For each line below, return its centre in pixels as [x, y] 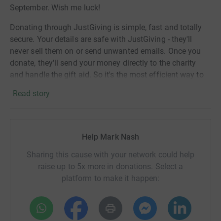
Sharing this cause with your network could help [110, 155]
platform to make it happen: [110, 178]
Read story [31, 93]
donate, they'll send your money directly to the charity [103, 63]
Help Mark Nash [110, 137]
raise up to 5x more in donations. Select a [110, 166]
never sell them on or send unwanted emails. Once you [106, 51]
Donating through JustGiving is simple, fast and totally [106, 27]
